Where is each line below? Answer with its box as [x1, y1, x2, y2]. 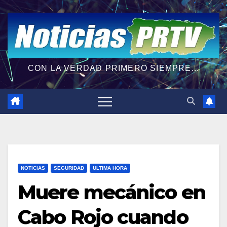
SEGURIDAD [54, 165, 84, 171]
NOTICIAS [21, 165, 45, 171]
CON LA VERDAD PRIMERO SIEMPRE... [27, 63, 200, 72]
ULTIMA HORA [93, 165, 127, 171]
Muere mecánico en [18, 180, 205, 204]
